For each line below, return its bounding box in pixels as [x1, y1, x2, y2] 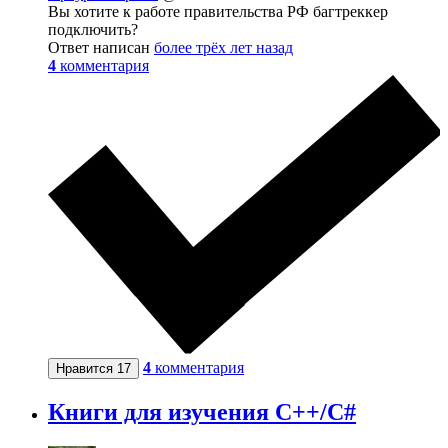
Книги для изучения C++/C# [48, 398, 356, 425]
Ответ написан [48, 39, 154, 57]
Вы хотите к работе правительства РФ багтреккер [48, 3, 388, 21]
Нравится [56, 360, 117, 376]
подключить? [48, 21, 138, 39]
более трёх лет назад [154, 39, 293, 57]
